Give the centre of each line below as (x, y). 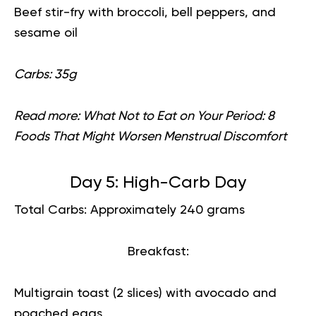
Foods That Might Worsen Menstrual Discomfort (151, 137)
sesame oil (46, 33)
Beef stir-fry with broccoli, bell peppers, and (145, 13)
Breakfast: (158, 252)
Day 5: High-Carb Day (158, 183)
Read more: (47, 116)
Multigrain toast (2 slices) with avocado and (145, 293)
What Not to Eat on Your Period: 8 (178, 116)
